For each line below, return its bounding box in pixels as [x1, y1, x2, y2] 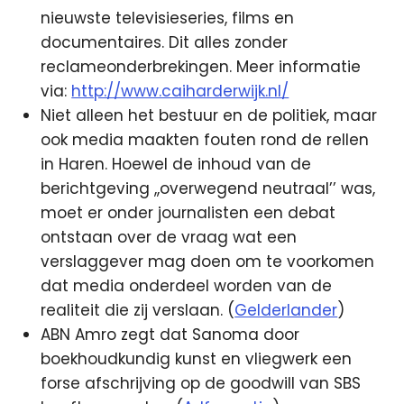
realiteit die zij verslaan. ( [41, 298, 235, 321]
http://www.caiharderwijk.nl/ [71, 79, 289, 102]
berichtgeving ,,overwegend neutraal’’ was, [41, 177, 376, 199]
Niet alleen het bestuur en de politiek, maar [41, 104, 378, 126]
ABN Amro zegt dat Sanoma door [41, 323, 300, 345]
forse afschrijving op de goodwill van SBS [41, 372, 362, 394]
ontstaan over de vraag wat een [41, 225, 298, 248]
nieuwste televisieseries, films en [41, 6, 295, 29]
